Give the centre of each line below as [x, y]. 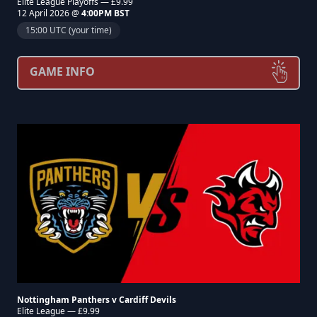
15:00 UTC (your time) [69, 30]
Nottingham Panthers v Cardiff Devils [97, 300]
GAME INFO [62, 71]
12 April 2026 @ [49, 13]
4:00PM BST [105, 13]
